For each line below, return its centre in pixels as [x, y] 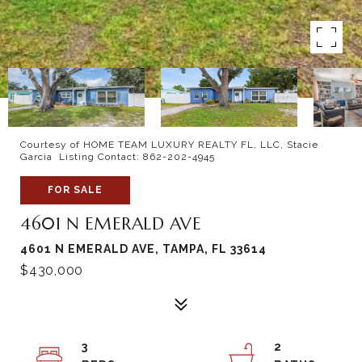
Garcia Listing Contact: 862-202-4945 [119, 157]
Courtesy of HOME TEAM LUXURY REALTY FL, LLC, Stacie [169, 145]
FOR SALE [75, 190]
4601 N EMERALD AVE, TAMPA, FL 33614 [143, 249]
